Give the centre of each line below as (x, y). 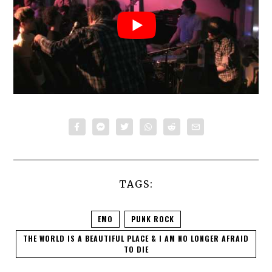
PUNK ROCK (153, 219)
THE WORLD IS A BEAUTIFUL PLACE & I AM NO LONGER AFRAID (136, 238)
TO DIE (136, 249)
